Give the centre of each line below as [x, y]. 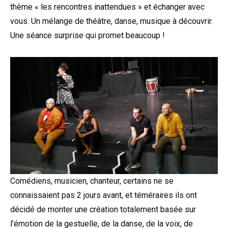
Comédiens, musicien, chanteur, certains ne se [92, 181]
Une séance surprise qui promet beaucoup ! [88, 36]
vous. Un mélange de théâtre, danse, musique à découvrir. [111, 21]
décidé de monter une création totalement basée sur [103, 209]
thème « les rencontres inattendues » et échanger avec [107, 7]
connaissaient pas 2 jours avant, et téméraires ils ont [104, 195]
